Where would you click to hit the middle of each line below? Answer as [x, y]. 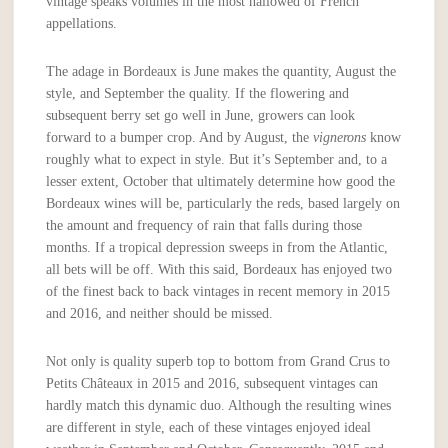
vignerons [340, 138]
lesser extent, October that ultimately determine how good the [221, 182]
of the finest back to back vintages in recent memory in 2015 [218, 292]
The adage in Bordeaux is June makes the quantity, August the [221, 72]
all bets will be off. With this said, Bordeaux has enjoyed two [219, 270]
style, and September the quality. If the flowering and [198, 94]
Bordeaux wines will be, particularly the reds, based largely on [223, 204]
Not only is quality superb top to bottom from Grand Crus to [218, 362]
